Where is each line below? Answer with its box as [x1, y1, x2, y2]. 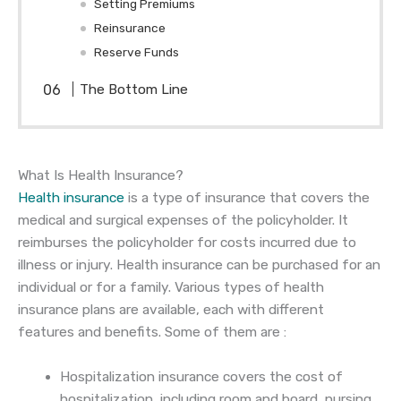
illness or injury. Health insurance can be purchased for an [18, 257, 380, 274]
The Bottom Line [80, 81, 189, 98]
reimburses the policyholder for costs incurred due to [18, 235, 356, 252]
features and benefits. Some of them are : [18, 324, 286, 341]
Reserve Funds [94, 45, 180, 60]
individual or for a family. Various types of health [18, 279, 324, 296]
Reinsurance [94, 21, 166, 36]
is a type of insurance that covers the [124, 190, 370, 207]
